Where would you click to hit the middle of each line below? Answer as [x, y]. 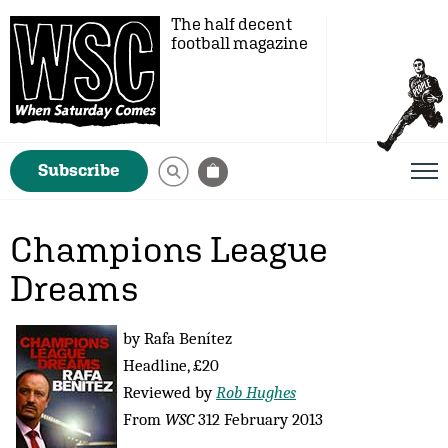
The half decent [231, 24]
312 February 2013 [258, 419]
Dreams [74, 288]
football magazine [239, 43]
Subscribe [79, 170]
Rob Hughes [256, 392]
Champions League [169, 249]
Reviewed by [169, 392]
